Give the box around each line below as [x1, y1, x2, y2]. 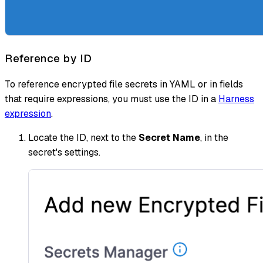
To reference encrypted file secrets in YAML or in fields [5, 77, 243, 90]
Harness [218, 92, 254, 105]
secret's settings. [28, 146, 100, 159]
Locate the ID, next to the [28, 131, 139, 144]
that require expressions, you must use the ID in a [5, 92, 218, 105]
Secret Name [139, 131, 200, 144]
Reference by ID [5, 51, 92, 66]
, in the [200, 131, 228, 144]
